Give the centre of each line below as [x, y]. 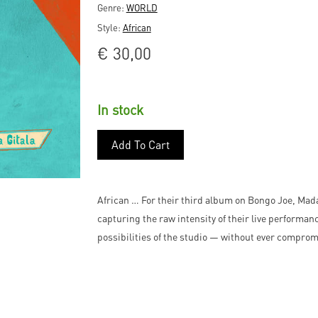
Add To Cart [140, 145]
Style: [110, 27]
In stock [120, 110]
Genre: [111, 7]
